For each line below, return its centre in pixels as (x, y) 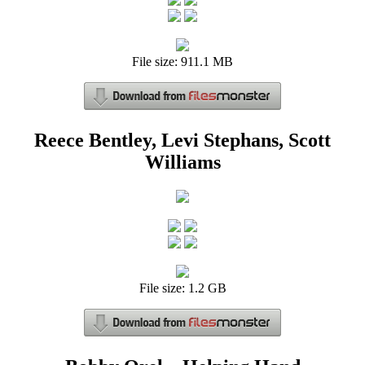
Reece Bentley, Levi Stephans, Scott (182, 141)
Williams (182, 163)
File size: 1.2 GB (182, 288)
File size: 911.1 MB (182, 62)
